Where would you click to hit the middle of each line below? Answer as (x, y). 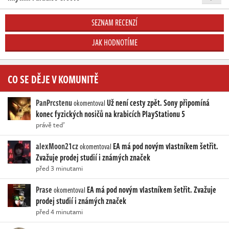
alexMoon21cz (57, 146)
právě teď (50, 124)
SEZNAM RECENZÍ (114, 22)
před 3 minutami (59, 168)
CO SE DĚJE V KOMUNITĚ (53, 78)
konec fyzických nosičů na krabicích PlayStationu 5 (110, 114)
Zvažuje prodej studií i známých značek (93, 157)
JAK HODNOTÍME (114, 42)
